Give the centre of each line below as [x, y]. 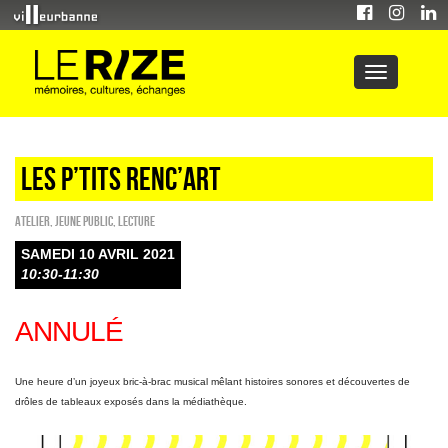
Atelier [32, 221]
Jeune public [84, 221]
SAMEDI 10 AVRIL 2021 [98, 254]
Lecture [136, 221]
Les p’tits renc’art [121, 178]
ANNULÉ [69, 331]
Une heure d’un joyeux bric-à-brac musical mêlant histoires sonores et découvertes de [212, 381]
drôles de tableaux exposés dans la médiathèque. [131, 401]
